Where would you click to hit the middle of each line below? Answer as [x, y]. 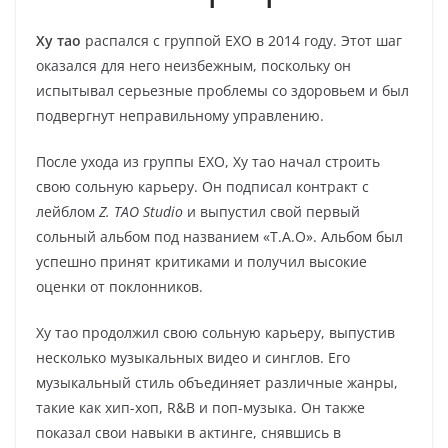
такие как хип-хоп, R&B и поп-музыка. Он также [200, 407]
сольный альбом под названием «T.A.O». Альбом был [219, 236]
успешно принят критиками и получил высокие [201, 261]
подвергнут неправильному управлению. [180, 115]
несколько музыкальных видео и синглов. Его [193, 357]
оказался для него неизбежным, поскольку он [193, 65]
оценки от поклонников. [119, 286]
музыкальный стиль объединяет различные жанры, [217, 382]
